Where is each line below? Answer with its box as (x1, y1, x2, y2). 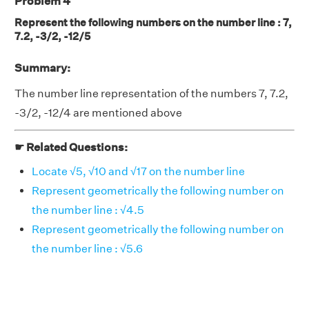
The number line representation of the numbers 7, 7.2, (14, 86, 288, 100)
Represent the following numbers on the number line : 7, (14, 15, 292, 29)
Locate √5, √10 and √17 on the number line (32, 164, 245, 178)
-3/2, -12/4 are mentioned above (14, 106, 182, 119)
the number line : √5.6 (32, 241, 143, 255)
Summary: (14, 61, 70, 74)
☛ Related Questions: (14, 140, 128, 154)
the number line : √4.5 (32, 203, 144, 217)
